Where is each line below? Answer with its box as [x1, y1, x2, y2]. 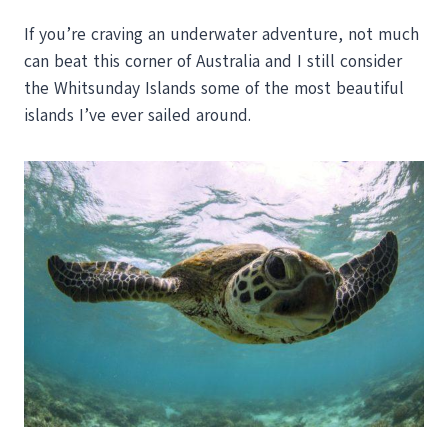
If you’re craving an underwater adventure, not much [24, 22, 419, 46]
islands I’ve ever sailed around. [24, 103, 251, 127]
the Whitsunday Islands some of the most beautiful [24, 76, 404, 100]
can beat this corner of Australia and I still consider [24, 49, 402, 73]
